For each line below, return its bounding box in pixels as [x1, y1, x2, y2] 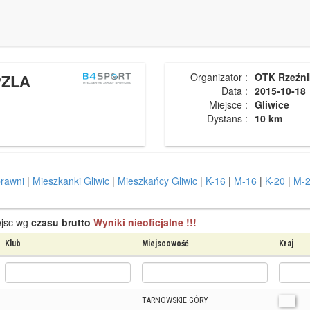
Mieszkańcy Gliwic [118, 174, 197, 188]
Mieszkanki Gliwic [33, 174, 109, 188]
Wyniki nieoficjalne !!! [93, 215, 197, 229]
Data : [221, 84, 248, 98]
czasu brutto [31, 215, 91, 229]
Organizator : [190, 70, 248, 84]
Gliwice [255, 98, 289, 111]
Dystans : [207, 111, 248, 125]
